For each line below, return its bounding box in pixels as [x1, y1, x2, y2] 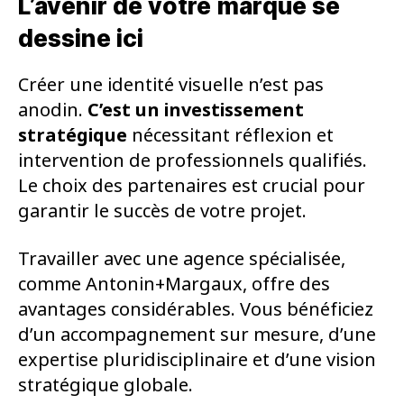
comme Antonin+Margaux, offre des [18, 271, 330, 298]
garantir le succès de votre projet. [18, 197, 307, 225]
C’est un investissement [87, 96, 304, 124]
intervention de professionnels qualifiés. [18, 147, 367, 174]
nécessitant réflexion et [127, 122, 334, 149]
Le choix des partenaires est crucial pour [18, 172, 365, 199]
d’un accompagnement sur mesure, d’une [18, 321, 376, 348]
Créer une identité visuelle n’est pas [18, 71, 324, 98]
